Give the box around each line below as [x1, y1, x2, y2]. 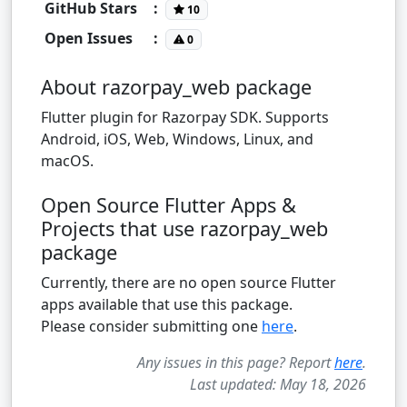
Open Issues [45, 27, 133, 48]
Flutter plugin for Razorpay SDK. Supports [41, 106, 329, 127]
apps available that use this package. [41, 293, 293, 314]
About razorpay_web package [41, 73, 312, 100]
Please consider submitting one [41, 315, 262, 336]
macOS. [41, 150, 94, 171]
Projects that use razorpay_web [41, 214, 328, 242]
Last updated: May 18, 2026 [190, 373, 366, 394]
